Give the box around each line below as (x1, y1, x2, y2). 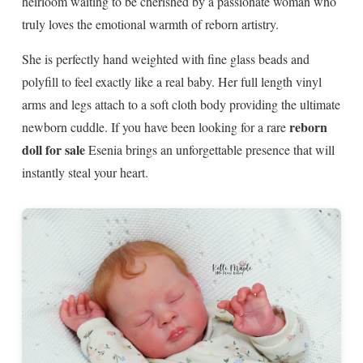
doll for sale (22, 140, 85, 160)
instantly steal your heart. (22, 164, 148, 181)
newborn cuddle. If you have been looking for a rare (22, 118, 289, 136)
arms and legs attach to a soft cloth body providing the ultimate (22, 96, 340, 113)
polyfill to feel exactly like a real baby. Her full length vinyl (22, 73, 322, 91)
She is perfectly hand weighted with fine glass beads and (22, 50, 310, 68)
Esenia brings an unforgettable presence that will (85, 141, 335, 159)
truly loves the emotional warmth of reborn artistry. (22, 15, 279, 33)
